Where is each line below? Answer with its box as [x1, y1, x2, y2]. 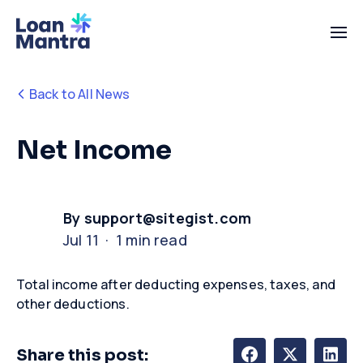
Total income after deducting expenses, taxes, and [16, 275, 335, 293]
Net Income [16, 134, 172, 167]
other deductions [16, 294, 126, 313]
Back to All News [29, 85, 130, 103]
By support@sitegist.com [63, 207, 252, 228]
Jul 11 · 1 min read [63, 229, 187, 250]
